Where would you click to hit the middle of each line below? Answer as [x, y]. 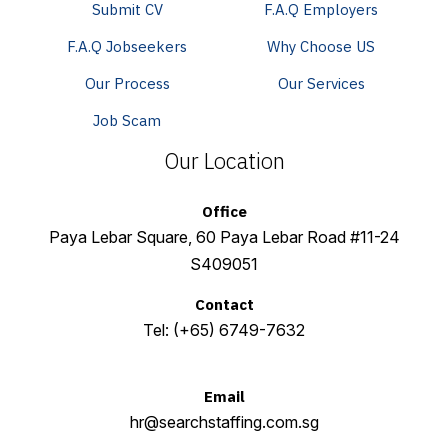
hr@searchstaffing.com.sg [224, 422]
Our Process [127, 84]
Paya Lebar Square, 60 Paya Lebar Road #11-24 [224, 237]
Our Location [224, 161]
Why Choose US [321, 47]
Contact [224, 305]
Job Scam [127, 121]
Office [224, 212]
